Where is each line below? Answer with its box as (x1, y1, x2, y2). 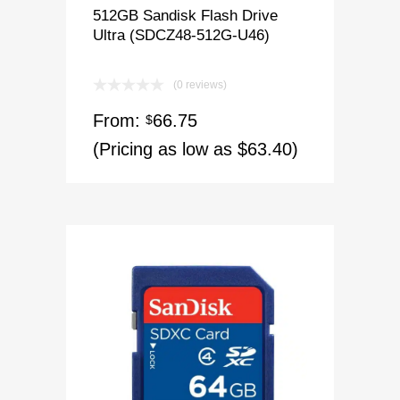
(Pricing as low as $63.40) (93, 138, 298, 159)
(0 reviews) (173, 78, 227, 91)
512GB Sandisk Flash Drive (93, 6, 278, 23)
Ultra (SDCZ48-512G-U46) (93, 26, 270, 43)
